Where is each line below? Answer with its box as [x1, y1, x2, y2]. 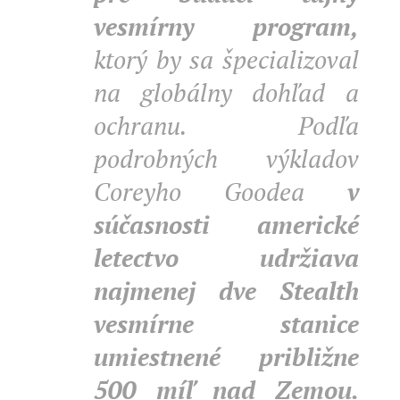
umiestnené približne [94, 340, 359, 373]
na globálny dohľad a [94, 76, 359, 109]
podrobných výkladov [94, 142, 359, 175]
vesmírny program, [94, 10, 359, 43]
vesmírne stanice [94, 307, 359, 340]
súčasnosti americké [94, 208, 359, 241]
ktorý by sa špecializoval [94, 43, 359, 76]
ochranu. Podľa [94, 109, 359, 142]
